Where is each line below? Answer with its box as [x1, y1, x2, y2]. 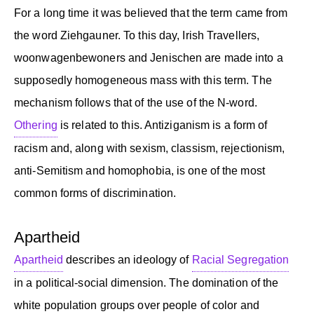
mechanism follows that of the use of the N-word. [14, 96, 257, 109]
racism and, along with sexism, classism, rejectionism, [14, 142, 285, 154]
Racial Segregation [191, 253, 289, 266]
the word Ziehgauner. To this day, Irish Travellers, [14, 29, 260, 41]
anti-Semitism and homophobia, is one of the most [14, 164, 265, 177]
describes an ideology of [62, 253, 192, 266]
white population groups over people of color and [14, 299, 259, 311]
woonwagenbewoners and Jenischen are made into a [14, 51, 283, 64]
